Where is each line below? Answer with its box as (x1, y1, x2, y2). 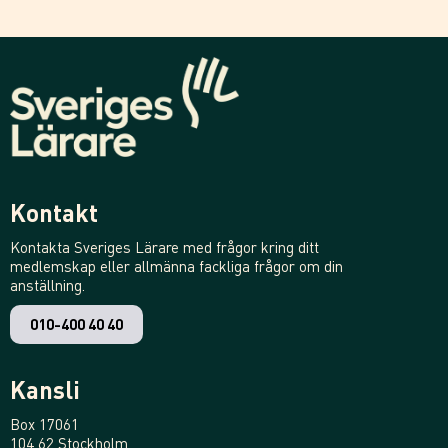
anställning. (10, 275, 85, 295)
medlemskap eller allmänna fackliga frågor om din (10, 256, 343, 276)
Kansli (10, 374, 80, 405)
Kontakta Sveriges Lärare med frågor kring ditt (10, 237, 319, 257)
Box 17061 (10, 414, 79, 434)
